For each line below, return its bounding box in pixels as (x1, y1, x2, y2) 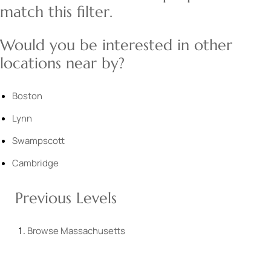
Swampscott (12, 134, 65, 148)
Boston (12, 90, 42, 103)
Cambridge (12, 157, 59, 170)
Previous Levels (15, 189, 117, 208)
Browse (27, 224, 60, 238)
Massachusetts (60, 224, 125, 238)
